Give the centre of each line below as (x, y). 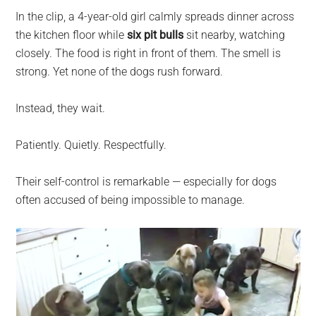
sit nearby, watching (235, 35)
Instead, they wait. (61, 108)
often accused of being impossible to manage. (130, 200)
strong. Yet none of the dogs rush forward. (120, 71)
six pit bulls (156, 35)
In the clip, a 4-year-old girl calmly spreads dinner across (155, 16)
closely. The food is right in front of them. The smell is (148, 53)
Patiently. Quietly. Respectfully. (91, 145)
